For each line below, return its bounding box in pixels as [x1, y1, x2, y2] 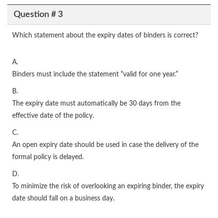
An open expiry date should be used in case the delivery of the [12, 142, 199, 149]
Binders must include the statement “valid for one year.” [12, 71, 178, 78]
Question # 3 [13, 10, 63, 19]
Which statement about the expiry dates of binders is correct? [12, 32, 198, 39]
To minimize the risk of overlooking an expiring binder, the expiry [12, 183, 204, 190]
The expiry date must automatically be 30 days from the [12, 100, 181, 108]
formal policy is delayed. [12, 154, 84, 161]
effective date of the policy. [12, 112, 94, 120]
